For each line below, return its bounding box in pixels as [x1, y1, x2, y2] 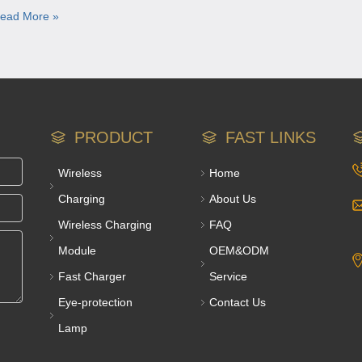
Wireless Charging [58, 218, 153, 231]
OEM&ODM [208, 244, 269, 257]
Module [58, 244, 97, 257]
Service [208, 270, 247, 283]
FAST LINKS [225, 128, 316, 146]
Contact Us [208, 296, 266, 309]
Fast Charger [58, 270, 127, 283]
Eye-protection [58, 296, 133, 309]
